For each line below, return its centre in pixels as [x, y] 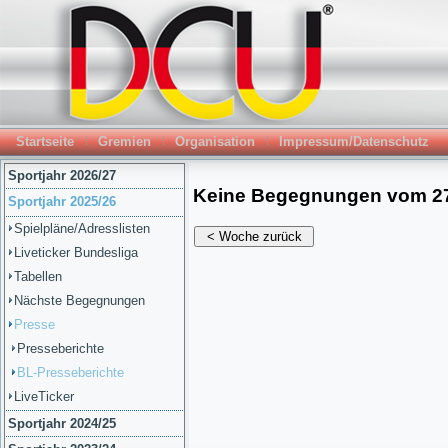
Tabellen [38, 276]
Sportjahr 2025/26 [62, 201]
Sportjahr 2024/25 [62, 423]
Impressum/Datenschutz [354, 141]
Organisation [215, 141]
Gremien [124, 141]
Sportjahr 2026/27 [62, 175]
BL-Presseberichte [70, 372]
